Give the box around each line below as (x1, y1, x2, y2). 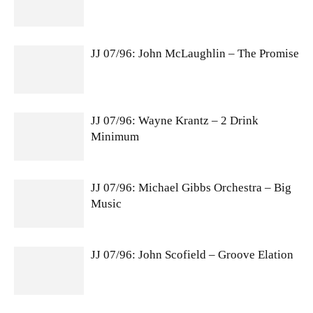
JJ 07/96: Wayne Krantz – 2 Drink (91, 114, 259, 127)
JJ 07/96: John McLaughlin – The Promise (91, 47, 299, 60)
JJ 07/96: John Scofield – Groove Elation (91, 248, 293, 261)
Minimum (91, 130, 139, 143)
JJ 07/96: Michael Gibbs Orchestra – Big (91, 181, 291, 194)
